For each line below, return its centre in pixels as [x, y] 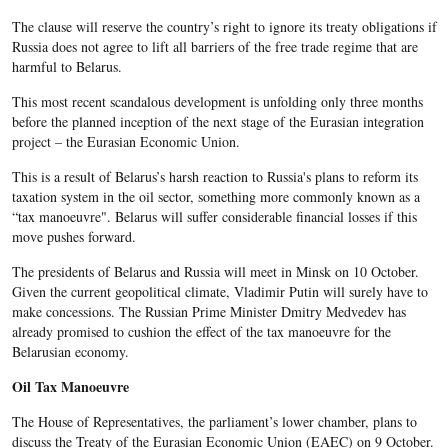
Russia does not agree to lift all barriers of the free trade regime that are [214, 46]
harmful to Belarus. [66, 66]
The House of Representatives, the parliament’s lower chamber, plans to [214, 421]
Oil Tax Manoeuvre [70, 386]
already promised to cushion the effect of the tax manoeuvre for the [201, 331]
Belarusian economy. [70, 351]
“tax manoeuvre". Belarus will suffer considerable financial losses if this [214, 216]
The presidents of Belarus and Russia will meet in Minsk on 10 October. [215, 271]
